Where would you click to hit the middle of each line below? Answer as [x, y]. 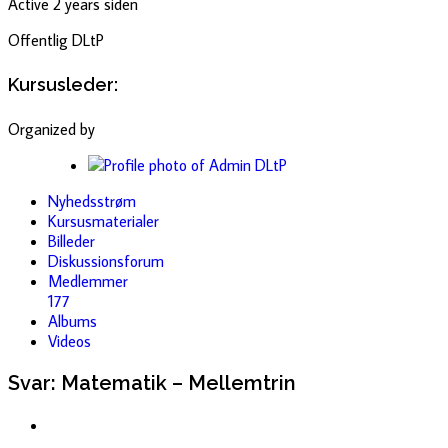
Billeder [71, 240]
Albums [72, 320]
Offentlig [38, 39]
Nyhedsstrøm [92, 200]
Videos [69, 340]
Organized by [51, 128]
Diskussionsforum [106, 260]
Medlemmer [88, 280]
